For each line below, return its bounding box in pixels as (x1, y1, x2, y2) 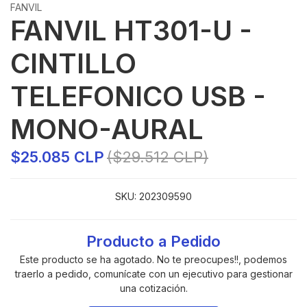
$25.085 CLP (10, 148, 104, 167)
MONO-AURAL (10, 112, 204, 147)
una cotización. (119, 282, 188, 295)
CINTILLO (10, 47, 136, 81)
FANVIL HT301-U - (10, 14, 252, 48)
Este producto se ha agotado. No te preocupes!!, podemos (20, 254, 287, 266)
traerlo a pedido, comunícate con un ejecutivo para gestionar (14, 268, 293, 280)
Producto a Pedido (86, 232, 221, 251)
